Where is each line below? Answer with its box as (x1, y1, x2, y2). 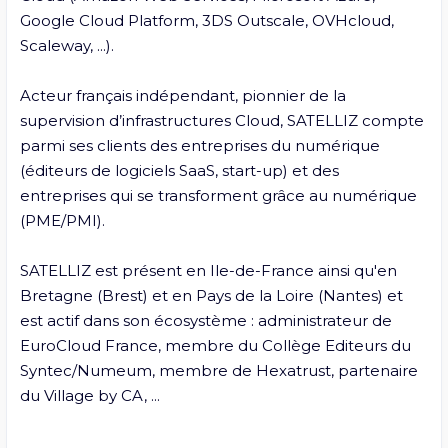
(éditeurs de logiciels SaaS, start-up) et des (19, 160, 339, 180)
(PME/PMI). (19, 210, 105, 230)
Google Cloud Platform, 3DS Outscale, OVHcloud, (19, 10, 394, 30)
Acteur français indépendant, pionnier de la (19, 85, 346, 105)
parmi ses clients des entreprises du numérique (19, 135, 380, 155)
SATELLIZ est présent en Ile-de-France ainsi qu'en (19, 260, 397, 280)
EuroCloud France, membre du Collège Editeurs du (19, 335, 411, 355)
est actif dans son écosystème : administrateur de (19, 310, 392, 330)
